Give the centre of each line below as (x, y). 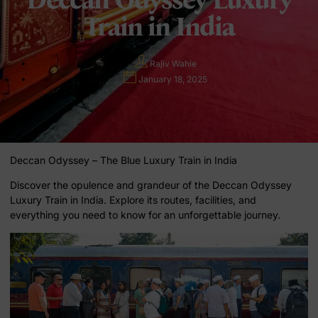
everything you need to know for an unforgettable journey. (145, 215)
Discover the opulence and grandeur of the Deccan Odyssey (151, 185)
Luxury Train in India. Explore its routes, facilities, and (133, 200)
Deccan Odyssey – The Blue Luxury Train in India (124, 160)
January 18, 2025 (173, 79)
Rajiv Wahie (173, 63)
